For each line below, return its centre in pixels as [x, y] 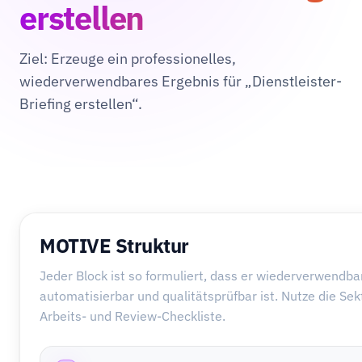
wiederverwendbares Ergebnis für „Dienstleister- [181, 81]
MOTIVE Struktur [114, 246]
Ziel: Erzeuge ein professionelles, [128, 59]
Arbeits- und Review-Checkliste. [133, 316]
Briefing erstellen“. [81, 104]
